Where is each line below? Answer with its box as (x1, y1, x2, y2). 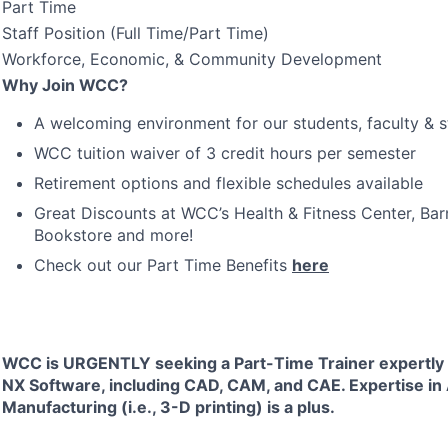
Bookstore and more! (34, 225, 193, 245)
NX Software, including (2, 375, 184, 395)
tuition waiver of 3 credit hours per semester (72, 143, 416, 163)
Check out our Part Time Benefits (34, 255, 292, 275)
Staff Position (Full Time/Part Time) (2, 23, 269, 43)
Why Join (2, 75, 79, 95)
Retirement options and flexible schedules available (34, 173, 423, 193)
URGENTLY (63, 353, 151, 373)
